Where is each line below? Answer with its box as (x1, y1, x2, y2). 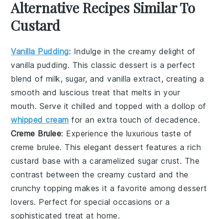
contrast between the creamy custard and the (11, 169, 189, 179)
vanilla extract (107, 73, 161, 84)
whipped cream (11, 114, 69, 125)
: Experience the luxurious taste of (61, 128, 192, 138)
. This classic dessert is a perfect (67, 60, 196, 70)
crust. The (158, 155, 200, 166)
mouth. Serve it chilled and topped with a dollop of (11, 101, 206, 111)
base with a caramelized (39, 155, 138, 166)
